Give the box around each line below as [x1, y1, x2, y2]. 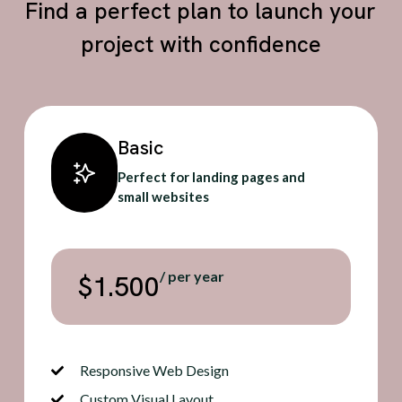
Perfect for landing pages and [117, 169, 305, 186]
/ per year [159, 267, 224, 285]
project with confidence [80, 30, 321, 60]
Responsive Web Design [80, 362, 230, 380]
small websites [117, 188, 209, 205]
